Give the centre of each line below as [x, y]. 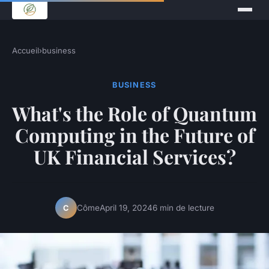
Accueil [26, 50]
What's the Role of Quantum [134, 113]
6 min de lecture [183, 207]
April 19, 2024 [126, 207]
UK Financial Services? [134, 157]
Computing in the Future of [134, 135]
